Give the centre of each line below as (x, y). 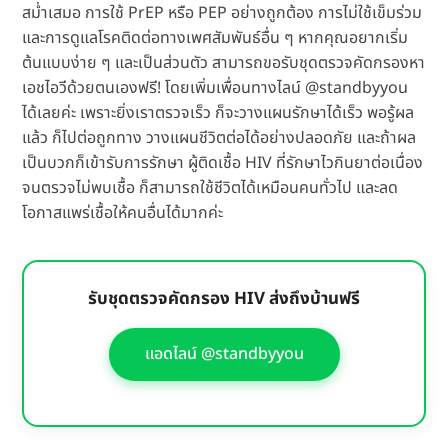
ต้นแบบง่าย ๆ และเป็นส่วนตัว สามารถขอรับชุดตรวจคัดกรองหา (224, 63)
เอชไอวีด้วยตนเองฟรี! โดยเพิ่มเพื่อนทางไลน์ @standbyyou (215, 88)
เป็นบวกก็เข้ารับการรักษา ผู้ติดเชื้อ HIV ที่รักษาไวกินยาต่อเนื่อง (223, 163)
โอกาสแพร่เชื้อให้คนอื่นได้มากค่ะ (123, 213)
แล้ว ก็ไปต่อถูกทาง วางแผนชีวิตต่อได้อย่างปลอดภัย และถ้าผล (219, 138)
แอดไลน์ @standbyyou (224, 354)
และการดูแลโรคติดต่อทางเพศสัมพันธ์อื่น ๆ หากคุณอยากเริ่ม (215, 38)
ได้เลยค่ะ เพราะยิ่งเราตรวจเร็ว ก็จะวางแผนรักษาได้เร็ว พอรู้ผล (218, 113)
